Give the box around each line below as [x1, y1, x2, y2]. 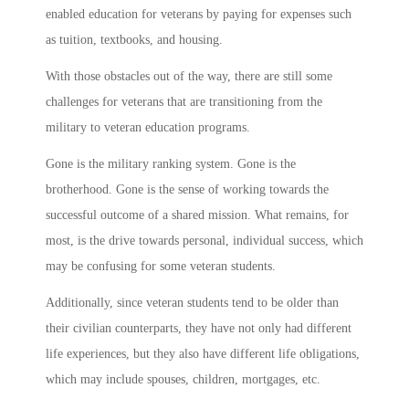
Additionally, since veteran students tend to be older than [46, 296, 339, 310]
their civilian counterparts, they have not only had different [46, 321, 351, 336]
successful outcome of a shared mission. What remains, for [46, 208, 349, 223]
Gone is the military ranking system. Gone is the [46, 157, 296, 172]
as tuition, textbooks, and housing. [46, 33, 223, 47]
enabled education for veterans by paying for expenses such [46, 7, 351, 22]
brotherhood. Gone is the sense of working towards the [46, 183, 329, 197]
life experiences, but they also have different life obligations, [46, 347, 360, 362]
